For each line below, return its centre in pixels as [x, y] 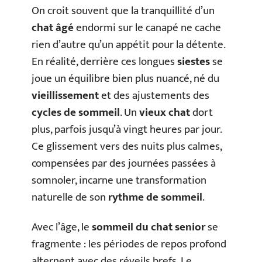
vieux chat [165, 112]
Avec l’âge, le [62, 227]
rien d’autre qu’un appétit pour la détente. [128, 44]
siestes [194, 61]
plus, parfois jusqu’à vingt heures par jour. [127, 129]
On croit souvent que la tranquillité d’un [123, 11]
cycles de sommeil [76, 112]
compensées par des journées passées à [124, 163]
